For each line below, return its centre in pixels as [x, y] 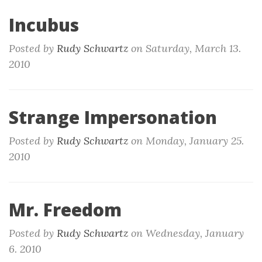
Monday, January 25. [195, 141]
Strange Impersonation [113, 117]
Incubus [44, 25]
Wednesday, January [195, 233]
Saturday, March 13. [193, 48]
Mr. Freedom [65, 210]
